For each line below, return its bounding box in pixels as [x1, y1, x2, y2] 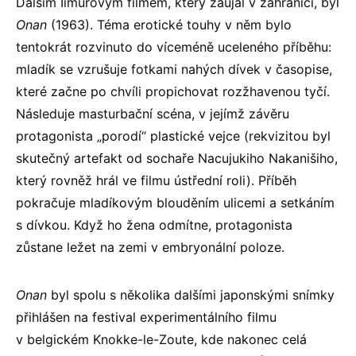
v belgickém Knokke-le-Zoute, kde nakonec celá [16, 331, 307, 347]
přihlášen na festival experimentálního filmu [16, 308, 277, 325]
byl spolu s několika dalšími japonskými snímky [51, 286, 335, 303]
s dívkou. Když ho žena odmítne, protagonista [16, 216, 292, 233]
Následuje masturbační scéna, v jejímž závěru [16, 105, 289, 122]
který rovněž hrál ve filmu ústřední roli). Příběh [16, 172, 296, 188]
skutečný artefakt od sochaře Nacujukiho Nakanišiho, [16, 149, 338, 166]
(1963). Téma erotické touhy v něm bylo [47, 16, 292, 33]
